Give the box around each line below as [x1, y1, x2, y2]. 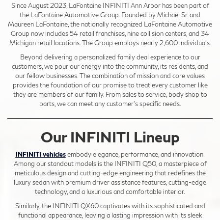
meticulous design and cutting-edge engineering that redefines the [14, 168, 206, 177]
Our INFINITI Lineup [40, 127, 180, 145]
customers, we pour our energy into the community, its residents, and [12, 62, 208, 70]
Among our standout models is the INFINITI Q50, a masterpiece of [13, 159, 207, 167]
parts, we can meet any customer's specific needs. [39, 99, 181, 108]
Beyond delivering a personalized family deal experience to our [20, 53, 200, 61]
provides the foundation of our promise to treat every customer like [12, 81, 208, 89]
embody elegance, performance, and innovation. [65, 150, 205, 158]
